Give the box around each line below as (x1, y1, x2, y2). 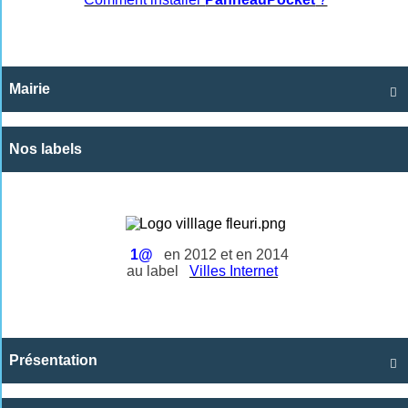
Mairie (9, 80, 50, 97)
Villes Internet (189, 262, 278, 279)
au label (127, 262, 182, 279)
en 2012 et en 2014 (160, 246, 289, 262)
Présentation (9, 352, 97, 368)
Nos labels (9, 140, 82, 157)
